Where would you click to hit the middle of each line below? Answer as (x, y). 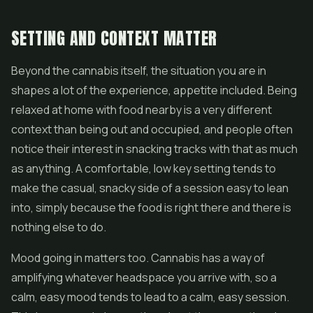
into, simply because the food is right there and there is (151, 208)
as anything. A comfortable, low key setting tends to (144, 168)
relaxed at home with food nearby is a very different (141, 110)
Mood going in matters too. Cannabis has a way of (138, 258)
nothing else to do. (59, 227)
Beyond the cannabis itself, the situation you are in (139, 71)
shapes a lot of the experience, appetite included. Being (154, 90)
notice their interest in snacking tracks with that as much (154, 149)
